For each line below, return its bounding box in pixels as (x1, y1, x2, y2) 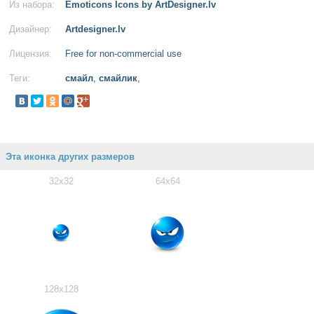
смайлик (99, 73, 137, 83)
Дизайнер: (9, 24, 52, 34)
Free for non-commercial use (65, 48, 182, 59)
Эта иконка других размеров (6, 151, 135, 162)
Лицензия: (9, 48, 52, 59)
